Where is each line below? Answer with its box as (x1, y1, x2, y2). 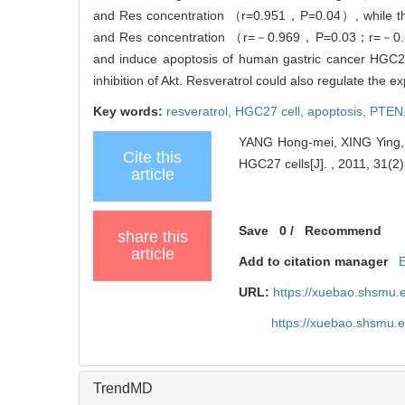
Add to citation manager (239, 253, 389, 268)
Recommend (305, 222, 382, 238)
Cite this (123, 147, 182, 166)
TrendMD (93, 380, 153, 396)
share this (117, 227, 188, 246)
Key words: (93, 103, 166, 118)
